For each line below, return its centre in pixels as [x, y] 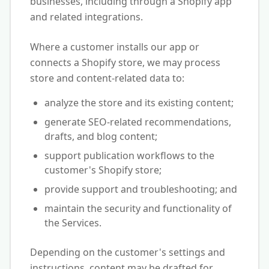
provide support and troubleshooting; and [141, 189]
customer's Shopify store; [103, 170]
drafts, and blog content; [101, 136]
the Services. [73, 223]
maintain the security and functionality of [138, 208]
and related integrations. [86, 17]
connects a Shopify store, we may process [125, 62]
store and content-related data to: [107, 78]
